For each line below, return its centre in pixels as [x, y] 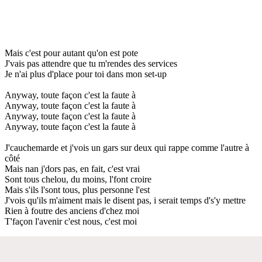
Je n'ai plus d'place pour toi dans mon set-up [86, 74]
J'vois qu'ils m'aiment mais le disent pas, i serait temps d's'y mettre [125, 200]
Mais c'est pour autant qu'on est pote [71, 53]
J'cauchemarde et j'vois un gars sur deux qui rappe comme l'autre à [127, 147]
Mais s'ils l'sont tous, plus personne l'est [77, 189]
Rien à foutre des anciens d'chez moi [72, 211]
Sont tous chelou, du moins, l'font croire [78, 179]
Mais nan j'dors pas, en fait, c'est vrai [72, 168]
